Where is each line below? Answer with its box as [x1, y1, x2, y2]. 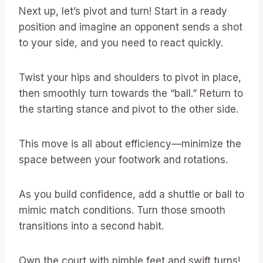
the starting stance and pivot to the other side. [19, 103, 238, 116]
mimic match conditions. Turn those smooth [19, 204, 225, 217]
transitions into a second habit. [19, 220, 164, 232]
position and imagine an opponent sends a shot [19, 21, 242, 33]
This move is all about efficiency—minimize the [19, 138, 241, 150]
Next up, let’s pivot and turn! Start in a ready [19, 5, 227, 18]
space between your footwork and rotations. [19, 154, 228, 166]
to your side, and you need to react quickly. [19, 37, 223, 49]
